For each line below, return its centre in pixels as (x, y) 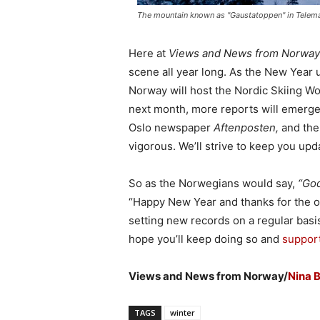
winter (182, 312)
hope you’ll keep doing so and (205, 239)
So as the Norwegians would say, (213, 183)
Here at (149, 53)
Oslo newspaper (171, 127)
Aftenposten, (246, 127)
